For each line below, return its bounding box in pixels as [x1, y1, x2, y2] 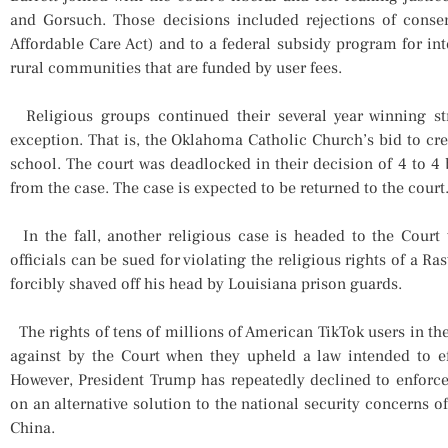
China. [10, 417, 55, 438]
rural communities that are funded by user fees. [10, 57, 342, 78]
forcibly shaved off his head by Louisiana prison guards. [10, 273, 402, 294]
